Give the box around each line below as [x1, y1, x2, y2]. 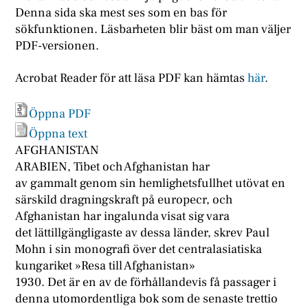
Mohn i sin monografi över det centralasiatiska [15, 241, 263, 258]
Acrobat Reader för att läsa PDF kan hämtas [15, 70, 248, 87]
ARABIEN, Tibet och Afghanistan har [15, 159, 210, 175]
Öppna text [29, 126, 88, 142]
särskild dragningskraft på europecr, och [15, 192, 233, 208]
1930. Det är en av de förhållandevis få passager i [15, 274, 277, 291]
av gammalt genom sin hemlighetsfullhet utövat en [15, 175, 286, 192]
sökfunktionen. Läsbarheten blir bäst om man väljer [15, 21, 291, 37]
